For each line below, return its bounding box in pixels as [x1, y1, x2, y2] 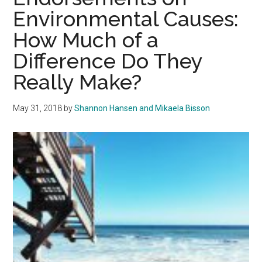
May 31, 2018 [13, 103, 63, 113]
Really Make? [13, 69, 142, 94]
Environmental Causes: [13, 6, 239, 31]
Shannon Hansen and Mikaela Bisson [74, 103, 211, 113]
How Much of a [13, 27, 159, 52]
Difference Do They [13, 48, 203, 73]
